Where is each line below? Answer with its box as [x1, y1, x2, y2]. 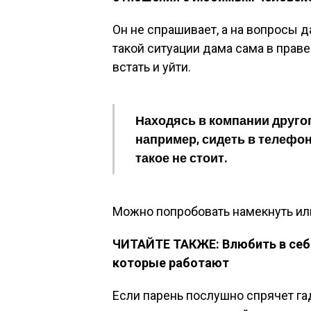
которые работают [112, 255, 229, 270]
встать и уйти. [112, 60, 191, 74]
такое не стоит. [135, 150, 227, 165]
